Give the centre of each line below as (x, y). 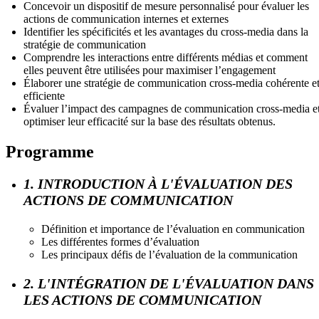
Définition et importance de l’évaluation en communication (173, 229)
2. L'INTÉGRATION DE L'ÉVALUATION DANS (169, 283)
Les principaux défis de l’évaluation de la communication (169, 254)
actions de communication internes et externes (126, 19)
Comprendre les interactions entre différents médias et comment (166, 57)
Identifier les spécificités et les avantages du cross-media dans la (166, 31)
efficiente (44, 95)
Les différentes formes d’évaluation (120, 241)
